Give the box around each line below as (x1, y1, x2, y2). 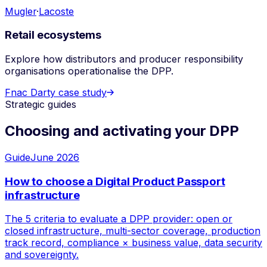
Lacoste (39, 5, 74, 17)
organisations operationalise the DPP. (5, 65, 173, 77)
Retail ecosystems (5, 28, 101, 42)
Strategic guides (5, 98, 76, 111)
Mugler (5, 5, 36, 17)
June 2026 (30, 151, 79, 163)
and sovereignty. (5, 249, 79, 261)
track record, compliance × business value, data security (5, 237, 262, 249)
